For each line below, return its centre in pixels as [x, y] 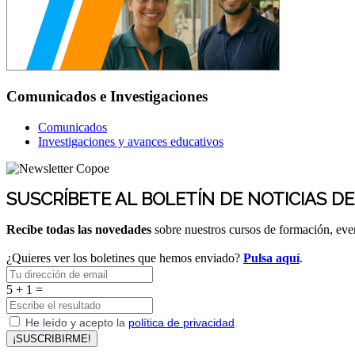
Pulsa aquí [271, 258]
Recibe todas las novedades [79, 229]
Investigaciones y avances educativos [131, 142]
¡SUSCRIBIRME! [52, 338]
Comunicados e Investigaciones [107, 97]
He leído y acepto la [77, 322]
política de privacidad [181, 322]
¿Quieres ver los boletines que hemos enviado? [125, 258]
